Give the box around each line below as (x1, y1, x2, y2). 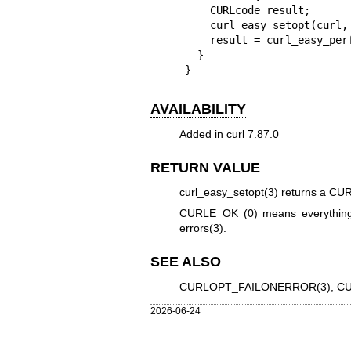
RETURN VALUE (150, 159, 260, 175)
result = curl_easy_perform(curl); (184, 34, 210, 46)
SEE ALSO (150, 254, 221, 270)
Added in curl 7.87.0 (179, 127, 279, 140)
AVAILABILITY (150, 101, 246, 117)
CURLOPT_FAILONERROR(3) (179, 280, 331, 293)
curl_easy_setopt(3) (179, 186, 278, 198)
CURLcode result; (184, 4, 210, 16)
